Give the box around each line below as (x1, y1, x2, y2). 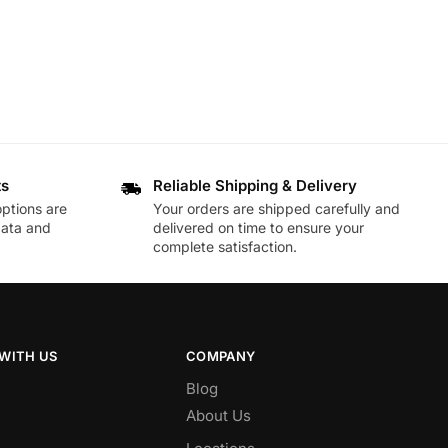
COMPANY (186, 347, 256, 364)
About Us (186, 406, 252, 426)
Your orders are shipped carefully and (153, 199, 401, 217)
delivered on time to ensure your (153, 218, 365, 236)
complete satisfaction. (153, 237, 298, 255)
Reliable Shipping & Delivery (153, 176, 358, 196)
